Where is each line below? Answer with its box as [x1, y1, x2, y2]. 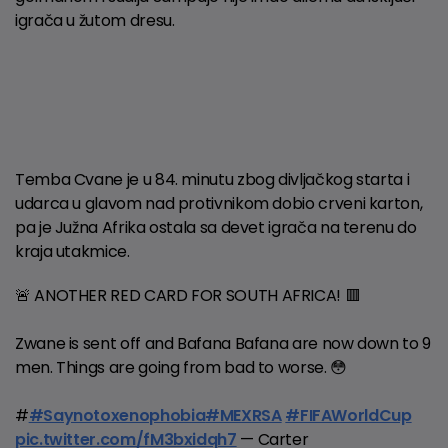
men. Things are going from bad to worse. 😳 [15, 355, 347, 379]
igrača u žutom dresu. [15, 8, 175, 32]
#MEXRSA [205, 403, 282, 427]
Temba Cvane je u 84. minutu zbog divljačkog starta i [15, 167, 410, 191]
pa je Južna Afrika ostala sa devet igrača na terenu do [15, 215, 417, 239]
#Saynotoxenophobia [28, 403, 206, 427]
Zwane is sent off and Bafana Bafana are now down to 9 [15, 331, 431, 355]
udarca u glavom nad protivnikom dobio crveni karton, [15, 191, 423, 215]
